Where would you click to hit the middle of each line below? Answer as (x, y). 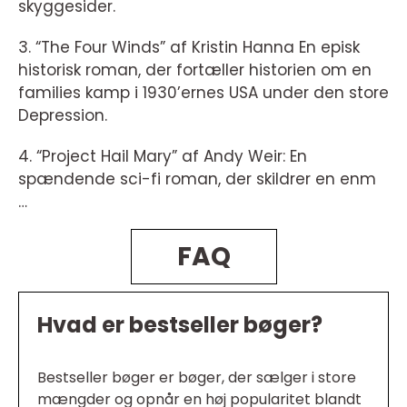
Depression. (63, 115)
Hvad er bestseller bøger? (180, 325)
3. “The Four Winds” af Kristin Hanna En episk (189, 47)
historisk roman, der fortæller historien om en (195, 70)
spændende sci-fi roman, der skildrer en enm (197, 179)
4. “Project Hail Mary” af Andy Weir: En (163, 156)
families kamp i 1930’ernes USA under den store (203, 93)
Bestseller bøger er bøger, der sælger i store (197, 377)
